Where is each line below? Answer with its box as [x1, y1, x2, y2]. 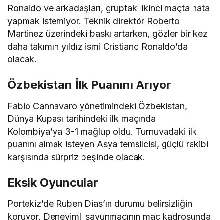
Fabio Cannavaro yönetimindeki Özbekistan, [7, 101, 188, 111]
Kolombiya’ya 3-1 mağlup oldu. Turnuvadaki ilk [7, 126, 197, 137]
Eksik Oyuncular [7, 175, 98, 190]
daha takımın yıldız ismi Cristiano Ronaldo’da [7, 41, 188, 52]
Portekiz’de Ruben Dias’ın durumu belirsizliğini [7, 198, 194, 209]
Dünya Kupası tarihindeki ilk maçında [7, 113, 156, 124]
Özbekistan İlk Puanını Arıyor [7, 78, 171, 92]
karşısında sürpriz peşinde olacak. [7, 152, 146, 162]
